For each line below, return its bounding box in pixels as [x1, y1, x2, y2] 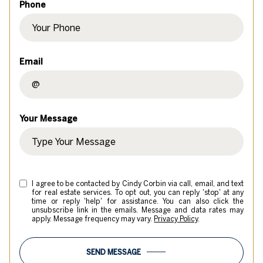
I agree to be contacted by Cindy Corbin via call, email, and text [32, 180, 244, 188]
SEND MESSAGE [86, 248, 141, 257]
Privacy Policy [154, 215, 198, 223]
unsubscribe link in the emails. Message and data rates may [32, 206, 244, 214]
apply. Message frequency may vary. [32, 215, 154, 223]
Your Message [19, 114, 77, 124]
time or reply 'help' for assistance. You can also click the [32, 197, 244, 205]
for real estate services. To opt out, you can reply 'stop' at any [32, 188, 244, 197]
